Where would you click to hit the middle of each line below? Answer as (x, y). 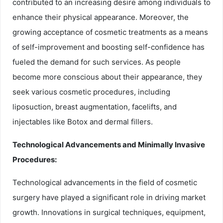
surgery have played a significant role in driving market (109, 198)
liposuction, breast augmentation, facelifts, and (95, 107)
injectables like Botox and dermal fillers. (83, 122)
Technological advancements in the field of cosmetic (105, 183)
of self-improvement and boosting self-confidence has (109, 47)
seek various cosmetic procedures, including (91, 92)
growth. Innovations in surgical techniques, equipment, (109, 213)
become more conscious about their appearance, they (107, 77)
